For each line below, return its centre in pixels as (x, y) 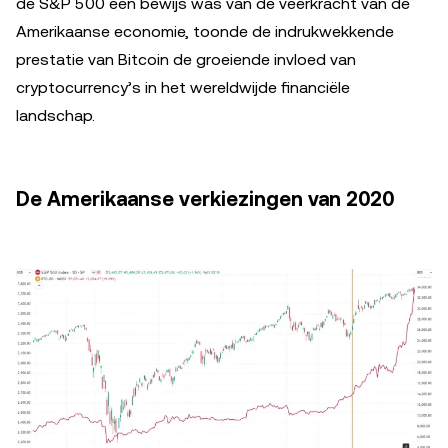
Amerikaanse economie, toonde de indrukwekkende (205, 32)
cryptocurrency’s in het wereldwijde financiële (183, 88)
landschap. (55, 116)
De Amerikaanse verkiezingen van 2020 (205, 199)
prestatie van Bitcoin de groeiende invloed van (186, 60)
